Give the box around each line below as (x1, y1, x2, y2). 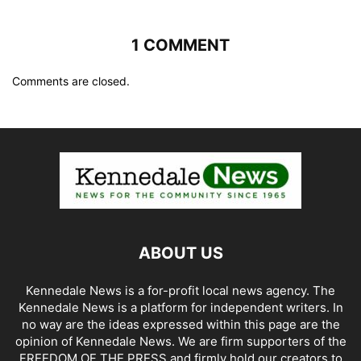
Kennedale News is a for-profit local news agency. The (26, 283, 335, 299)
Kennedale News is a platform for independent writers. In (18, 300, 343, 316)
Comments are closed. (12, 74, 130, 89)
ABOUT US (138, 243, 223, 263)
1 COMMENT (131, 35, 230, 56)
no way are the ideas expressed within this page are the (21, 317, 340, 333)
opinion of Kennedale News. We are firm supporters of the (15, 334, 346, 350)
